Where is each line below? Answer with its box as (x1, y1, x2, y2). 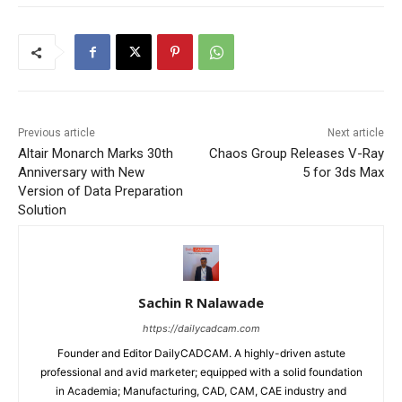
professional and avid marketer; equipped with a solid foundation (39, 365, 363, 380)
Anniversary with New (18, 164, 144, 181)
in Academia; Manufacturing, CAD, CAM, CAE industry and (56, 384, 346, 398)
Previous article (18, 127, 95, 140)
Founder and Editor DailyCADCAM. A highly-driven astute (57, 346, 345, 361)
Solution (18, 202, 66, 219)
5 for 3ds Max (301, 164, 384, 181)
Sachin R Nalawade (138, 293, 264, 312)
